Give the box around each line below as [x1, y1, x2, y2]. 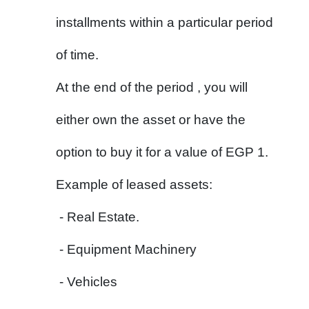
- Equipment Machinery [59, 242, 197, 257]
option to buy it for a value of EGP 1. [56, 145, 268, 159]
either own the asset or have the [56, 112, 246, 127]
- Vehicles [59, 275, 117, 289]
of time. [56, 48, 99, 62]
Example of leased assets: [56, 177, 212, 192]
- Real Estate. [59, 210, 139, 224]
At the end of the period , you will [56, 80, 248, 94]
